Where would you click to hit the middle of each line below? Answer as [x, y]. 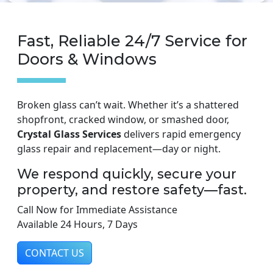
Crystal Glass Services [69, 134]
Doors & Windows [87, 59]
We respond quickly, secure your [127, 174]
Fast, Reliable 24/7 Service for [132, 41]
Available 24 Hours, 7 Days [77, 224]
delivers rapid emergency [181, 134]
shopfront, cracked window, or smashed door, [123, 119]
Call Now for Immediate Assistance [97, 210]
